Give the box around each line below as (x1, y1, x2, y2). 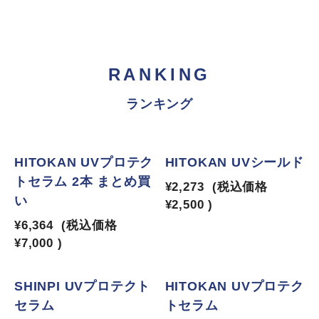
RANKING (108, 65, 211, 84)
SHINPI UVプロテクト (14, 279, 151, 293)
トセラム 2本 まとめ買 (14, 174, 151, 189)
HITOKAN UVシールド (164, 155, 304, 169)
